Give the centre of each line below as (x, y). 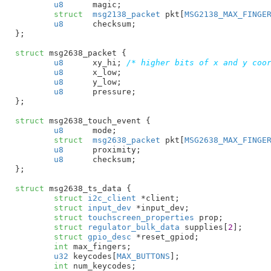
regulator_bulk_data (131, 227)
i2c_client (109, 198)
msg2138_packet (126, 14)
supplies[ (204, 227)
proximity (114, 149)
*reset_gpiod (162, 237)
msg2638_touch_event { (97, 120)
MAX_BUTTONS (143, 256)
